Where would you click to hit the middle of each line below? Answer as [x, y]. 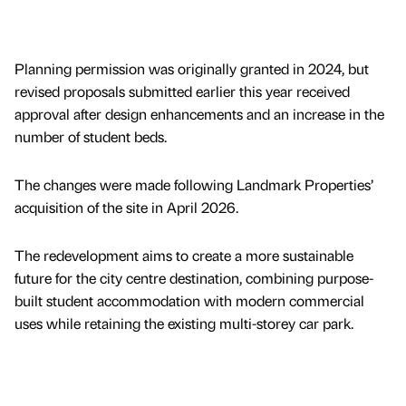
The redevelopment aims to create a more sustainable [184, 255]
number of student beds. [92, 136]
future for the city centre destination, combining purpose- [194, 277]
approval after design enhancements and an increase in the [199, 113]
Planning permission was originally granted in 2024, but [192, 68]
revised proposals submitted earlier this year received [182, 91]
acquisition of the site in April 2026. [126, 207]
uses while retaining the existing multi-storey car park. [184, 323]
